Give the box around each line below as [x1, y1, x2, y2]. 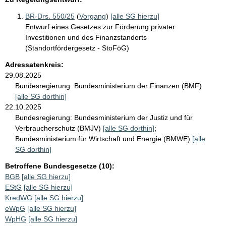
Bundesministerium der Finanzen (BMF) [74, 81, 202, 90]
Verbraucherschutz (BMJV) [15, 124, 103, 132]
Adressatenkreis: [5, 60, 64, 69]
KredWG [5, 193, 32, 202]
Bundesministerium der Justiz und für [74, 113, 193, 122]
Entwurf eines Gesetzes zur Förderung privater [25, 22, 175, 31]
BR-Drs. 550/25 [25, 12, 75, 20]
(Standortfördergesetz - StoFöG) [25, 43, 129, 52]
